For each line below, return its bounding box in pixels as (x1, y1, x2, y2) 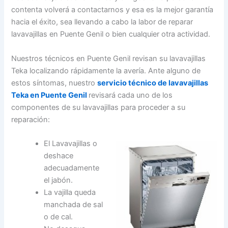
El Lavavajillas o (44, 139, 98, 149)
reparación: (11, 115, 50, 124)
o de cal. (44, 212, 73, 222)
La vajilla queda (44, 188, 96, 197)
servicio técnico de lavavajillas (97, 78, 209, 88)
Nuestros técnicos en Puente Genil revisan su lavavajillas (11, 53, 206, 63)
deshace (44, 151, 74, 161)
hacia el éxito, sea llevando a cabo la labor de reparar (11, 17, 193, 27)
